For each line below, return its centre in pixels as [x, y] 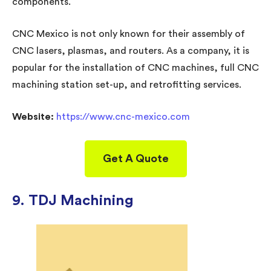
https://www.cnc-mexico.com [123, 116]
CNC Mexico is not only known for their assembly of [129, 34]
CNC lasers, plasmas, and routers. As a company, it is [131, 51]
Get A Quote [135, 158]
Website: [34, 116]
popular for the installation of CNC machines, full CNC [135, 67]
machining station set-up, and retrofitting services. [128, 84]
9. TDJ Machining [73, 201]
